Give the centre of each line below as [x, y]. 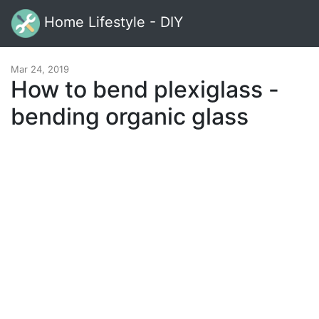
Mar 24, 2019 [40, 69]
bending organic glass [130, 116]
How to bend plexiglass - [145, 89]
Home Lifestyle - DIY [111, 22]
